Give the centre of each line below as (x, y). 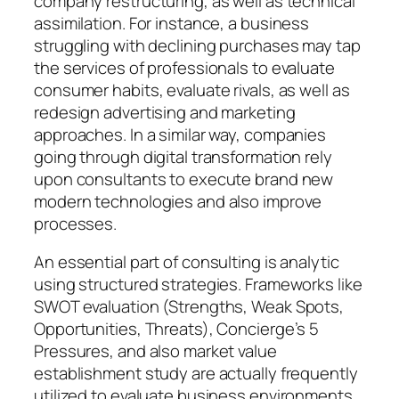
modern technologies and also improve (178, 201)
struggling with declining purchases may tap (197, 45)
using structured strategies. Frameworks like (198, 285)
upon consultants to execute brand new (184, 179)
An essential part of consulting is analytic (187, 262)
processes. (76, 223)
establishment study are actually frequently (196, 374)
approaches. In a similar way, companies (180, 134)
